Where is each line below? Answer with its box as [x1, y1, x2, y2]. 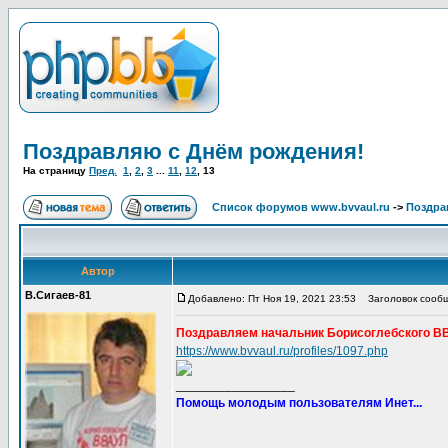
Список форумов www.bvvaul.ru [212, 201, 390, 213]
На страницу [23, 165, 89, 176]
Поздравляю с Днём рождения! [23, 139, 364, 164]
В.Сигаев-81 [25, 289, 91, 301]
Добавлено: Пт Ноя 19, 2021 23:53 [188, 293, 356, 304]
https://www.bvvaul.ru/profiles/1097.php [176, 344, 388, 358]
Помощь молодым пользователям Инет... [176, 396, 422, 410]
